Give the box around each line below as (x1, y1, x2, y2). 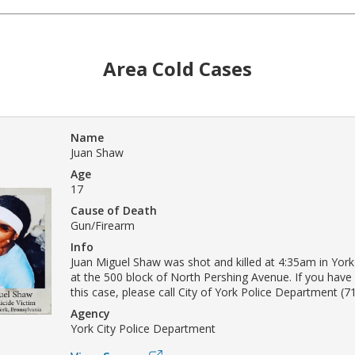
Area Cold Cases (103, 55, 252, 82)
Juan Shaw (71, 144, 124, 160)
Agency (71, 305, 110, 321)
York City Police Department (71, 320, 216, 336)
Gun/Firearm (71, 217, 135, 233)
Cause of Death (71, 202, 157, 218)
